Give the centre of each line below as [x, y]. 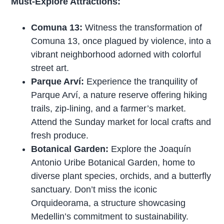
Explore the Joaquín [151, 149]
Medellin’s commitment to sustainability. [110, 216]
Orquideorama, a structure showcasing [108, 203]
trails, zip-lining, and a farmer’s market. [109, 108]
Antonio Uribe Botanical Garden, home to [113, 162]
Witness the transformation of [144, 27]
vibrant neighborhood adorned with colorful [116, 54]
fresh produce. [60, 135]
